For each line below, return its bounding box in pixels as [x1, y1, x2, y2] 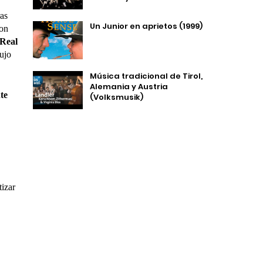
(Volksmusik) [90, 92, 143, 103]
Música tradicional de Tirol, [90, 70, 203, 82]
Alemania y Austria [90, 81, 168, 92]
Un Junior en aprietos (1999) [90, 21, 203, 32]
